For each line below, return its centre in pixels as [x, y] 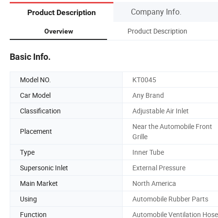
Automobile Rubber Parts [170, 199]
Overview [58, 31]
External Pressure [159, 167]
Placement [36, 131]
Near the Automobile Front [172, 126]
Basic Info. [30, 56]
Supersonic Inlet [44, 167]
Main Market [39, 183]
